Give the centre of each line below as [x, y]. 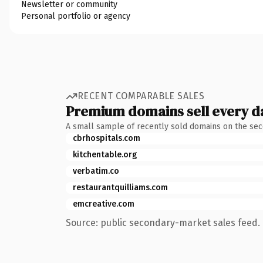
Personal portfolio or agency [76, 16]
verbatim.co [96, 171]
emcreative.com [104, 204]
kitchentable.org [105, 154]
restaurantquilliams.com [120, 187]
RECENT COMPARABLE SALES [141, 96]
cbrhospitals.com [107, 138]
